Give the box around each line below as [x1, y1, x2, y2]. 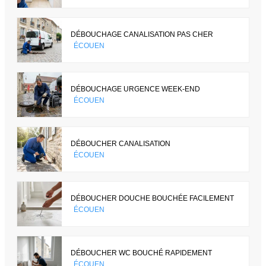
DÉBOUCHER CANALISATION [71, 139, 170, 148]
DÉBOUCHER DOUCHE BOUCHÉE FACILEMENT [71, 194, 234, 202]
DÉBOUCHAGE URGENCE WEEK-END [71, 84, 200, 93]
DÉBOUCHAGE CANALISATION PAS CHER [71, 30, 213, 39]
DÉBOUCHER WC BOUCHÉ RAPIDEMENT [71, 248, 212, 257]
